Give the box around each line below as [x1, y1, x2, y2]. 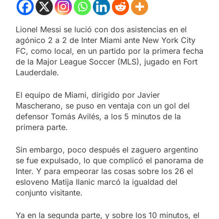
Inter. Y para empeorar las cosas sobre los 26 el [16, 166, 193, 176]
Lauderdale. [16, 67, 59, 77]
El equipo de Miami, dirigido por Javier [16, 90, 160, 100]
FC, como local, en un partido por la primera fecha [16, 46, 203, 56]
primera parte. [16, 122, 68, 132]
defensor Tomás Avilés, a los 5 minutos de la [16, 111, 181, 121]
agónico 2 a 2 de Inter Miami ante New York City [16, 35, 196, 45]
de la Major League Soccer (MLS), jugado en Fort [16, 57, 197, 66]
